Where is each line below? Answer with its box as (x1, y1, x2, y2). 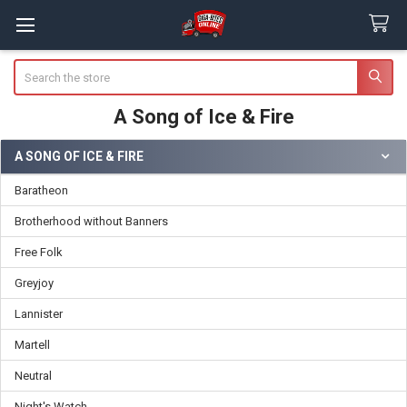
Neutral (15, 368, 52, 382)
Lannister (15, 306, 63, 321)
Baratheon (15, 183, 68, 197)
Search (13, 60, 50, 74)
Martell (15, 337, 50, 352)
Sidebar (13, 165, 73, 185)
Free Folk (15, 244, 63, 259)
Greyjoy (15, 275, 54, 290)
